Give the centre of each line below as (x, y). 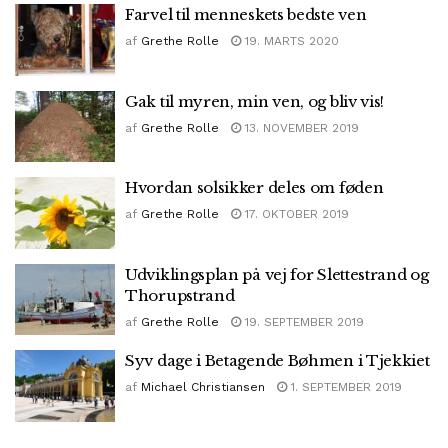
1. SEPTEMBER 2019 (344, 387)
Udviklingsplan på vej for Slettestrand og (277, 274)
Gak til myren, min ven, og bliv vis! (255, 101)
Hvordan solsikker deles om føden (254, 188)
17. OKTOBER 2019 (295, 214)
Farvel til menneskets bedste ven (246, 15)
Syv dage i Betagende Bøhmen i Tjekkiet (277, 361)
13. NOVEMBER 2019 (300, 127)
